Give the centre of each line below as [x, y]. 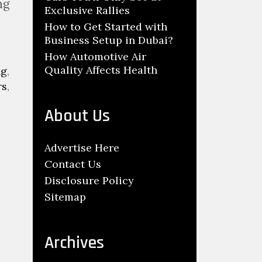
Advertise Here [82, 148]
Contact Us [73, 164]
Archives [74, 243]
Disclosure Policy [89, 180]
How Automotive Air [95, 56]
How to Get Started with [106, 27]
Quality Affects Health [101, 70]
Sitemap [65, 197]
